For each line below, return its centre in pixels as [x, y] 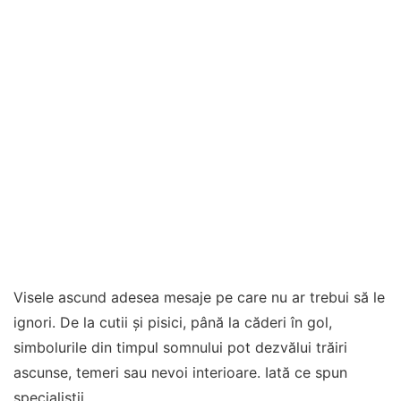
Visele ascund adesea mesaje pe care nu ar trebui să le [199, 297]
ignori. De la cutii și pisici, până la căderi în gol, [173, 322]
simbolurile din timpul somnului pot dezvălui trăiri [180, 347]
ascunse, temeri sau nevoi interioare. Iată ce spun [180, 372]
